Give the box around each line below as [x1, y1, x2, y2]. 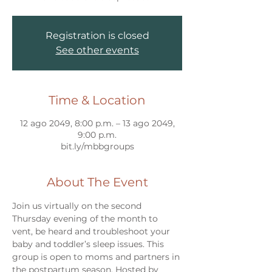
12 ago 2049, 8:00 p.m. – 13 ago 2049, [19, 118, 175, 129]
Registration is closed [45, 30, 149, 41]
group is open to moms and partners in [12, 251, 182, 262]
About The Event [46, 175, 148, 189]
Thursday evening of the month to [12, 213, 160, 224]
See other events [55, 44, 139, 56]
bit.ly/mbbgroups [60, 141, 134, 152]
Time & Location [49, 93, 146, 107]
